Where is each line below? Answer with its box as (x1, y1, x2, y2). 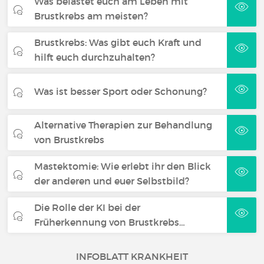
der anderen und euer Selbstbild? (34, 175, 190, 187)
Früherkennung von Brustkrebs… (34, 216, 186, 228)
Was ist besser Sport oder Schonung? (34, 85, 207, 97)
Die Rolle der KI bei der (34, 202, 141, 213)
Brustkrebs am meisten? (34, 10, 148, 22)
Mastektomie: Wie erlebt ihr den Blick (34, 160, 212, 172)
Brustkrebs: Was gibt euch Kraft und (34, 37, 202, 48)
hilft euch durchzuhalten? (34, 51, 156, 63)
